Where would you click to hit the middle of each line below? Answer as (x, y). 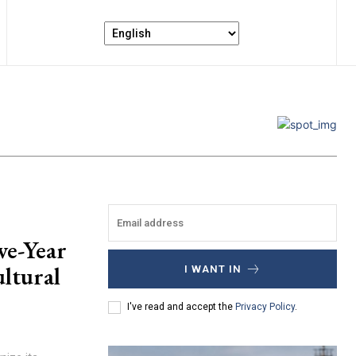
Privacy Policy (265, 307)
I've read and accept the (181, 307)
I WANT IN (213, 269)
